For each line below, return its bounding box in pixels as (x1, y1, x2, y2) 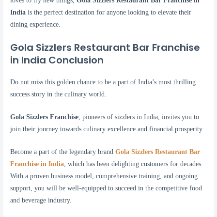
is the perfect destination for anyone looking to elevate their (26, 9, 192, 16)
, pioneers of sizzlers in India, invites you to (78, 113, 200, 121)
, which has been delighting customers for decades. (64, 160, 203, 168)
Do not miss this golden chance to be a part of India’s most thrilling (10, 78, 196, 86)
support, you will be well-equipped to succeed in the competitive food (10, 184, 202, 192)
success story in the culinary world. (10, 90, 107, 98)
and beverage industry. (10, 196, 72, 204)
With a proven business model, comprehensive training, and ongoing (10, 172, 198, 180)
